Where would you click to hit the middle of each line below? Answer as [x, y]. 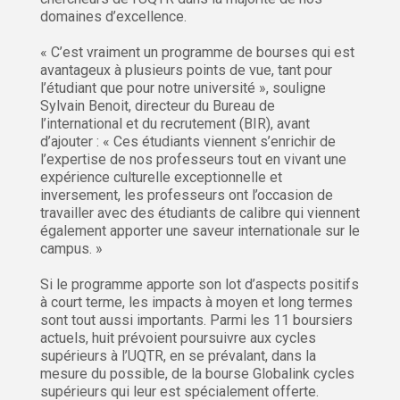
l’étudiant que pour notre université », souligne [183, 88]
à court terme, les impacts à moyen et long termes [196, 303]
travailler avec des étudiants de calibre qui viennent [200, 213]
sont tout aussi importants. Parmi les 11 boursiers [196, 321]
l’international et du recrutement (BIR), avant [175, 124]
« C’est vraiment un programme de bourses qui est [197, 53]
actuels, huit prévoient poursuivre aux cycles [178, 338]
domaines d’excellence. [113, 17]
